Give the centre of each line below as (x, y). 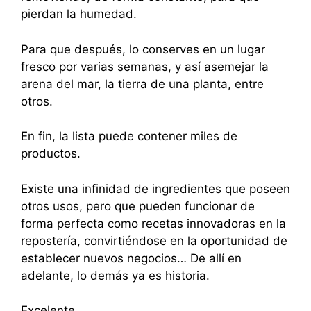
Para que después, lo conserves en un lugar (143, 49)
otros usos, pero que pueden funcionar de (138, 206)
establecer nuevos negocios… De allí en (131, 258)
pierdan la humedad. (79, 14)
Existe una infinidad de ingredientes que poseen (155, 188)
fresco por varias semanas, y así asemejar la (145, 66)
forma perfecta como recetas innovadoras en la (153, 223)
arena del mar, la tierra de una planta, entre (142, 84)
